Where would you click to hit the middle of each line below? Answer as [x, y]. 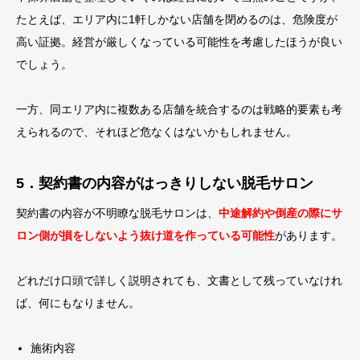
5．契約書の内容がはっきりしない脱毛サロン [165, 183]
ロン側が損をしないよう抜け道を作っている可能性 [145, 235]
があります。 [309, 235]
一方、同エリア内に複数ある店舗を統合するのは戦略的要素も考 [179, 109]
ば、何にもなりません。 [78, 303]
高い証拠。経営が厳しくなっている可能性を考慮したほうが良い [179, 42]
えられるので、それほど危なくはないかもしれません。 [157, 132]
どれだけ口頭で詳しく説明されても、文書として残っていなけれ [179, 280]
